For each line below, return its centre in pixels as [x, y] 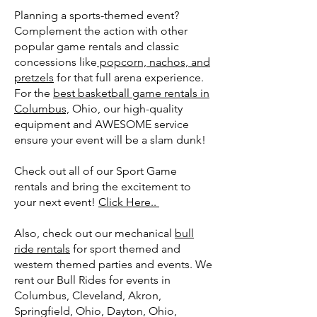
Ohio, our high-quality [126, 109]
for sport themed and [125, 249]
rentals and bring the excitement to [103, 186]
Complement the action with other [101, 31]
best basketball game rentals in [131, 93]
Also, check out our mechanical [94, 233]
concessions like [56, 62]
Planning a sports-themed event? [97, 15]
